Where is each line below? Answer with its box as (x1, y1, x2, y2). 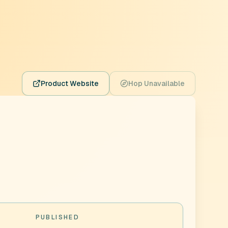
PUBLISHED (35, 213, 80, 221)
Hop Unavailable (128, 79, 185, 88)
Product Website (41, 79, 99, 88)
